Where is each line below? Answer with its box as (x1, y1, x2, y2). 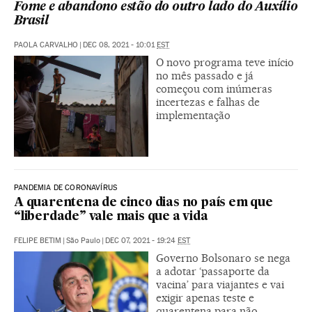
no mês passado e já (156, 69, 253, 83)
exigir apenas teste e (156, 291, 254, 304)
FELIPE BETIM (14, 236, 61, 245)
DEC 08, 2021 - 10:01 (83, 40, 157, 50)
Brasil (14, 15, 49, 28)
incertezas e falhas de (156, 95, 260, 109)
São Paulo (66, 236, 100, 245)
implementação (156, 109, 231, 123)
